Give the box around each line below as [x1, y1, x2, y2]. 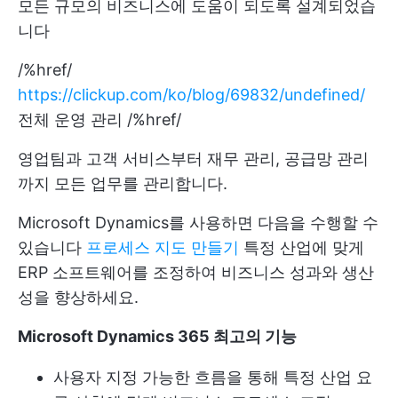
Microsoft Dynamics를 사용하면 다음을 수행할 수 [18, 212, 378, 232]
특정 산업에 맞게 [239, 237, 364, 257]
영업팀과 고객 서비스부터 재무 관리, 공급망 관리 [18, 148, 369, 168]
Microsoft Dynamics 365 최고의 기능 [18, 326, 297, 346]
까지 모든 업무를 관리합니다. [18, 173, 227, 193]
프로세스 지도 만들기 [86, 237, 239, 257]
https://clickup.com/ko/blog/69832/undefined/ [18, 84, 365, 104]
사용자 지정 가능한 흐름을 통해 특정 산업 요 [53, 367, 372, 386]
